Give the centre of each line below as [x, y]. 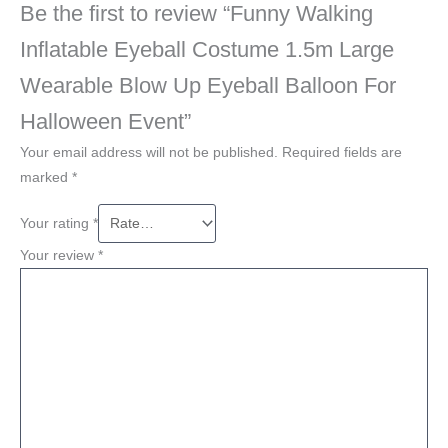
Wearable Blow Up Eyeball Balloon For [208, 86]
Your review [59, 255]
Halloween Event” [105, 122]
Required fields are [342, 153]
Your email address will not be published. [149, 153]
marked [46, 178]
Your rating [56, 223]
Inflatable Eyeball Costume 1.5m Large [207, 50]
